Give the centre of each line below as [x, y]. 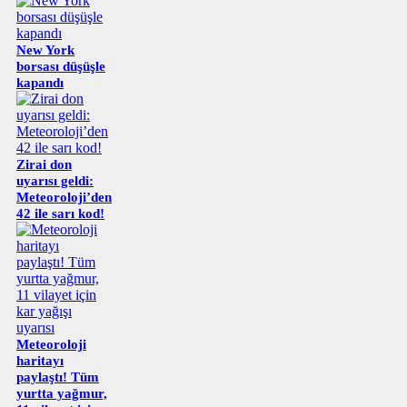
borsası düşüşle [61, 66]
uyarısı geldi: [55, 180]
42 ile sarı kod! [60, 213]
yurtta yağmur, [62, 393]
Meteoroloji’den [64, 197]
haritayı [40, 360]
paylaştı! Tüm [58, 377]
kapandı [40, 82]
